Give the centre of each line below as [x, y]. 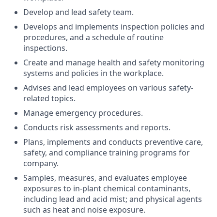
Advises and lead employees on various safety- [108, 88]
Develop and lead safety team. [78, 12]
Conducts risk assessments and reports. [97, 127]
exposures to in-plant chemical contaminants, [107, 188]
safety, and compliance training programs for [107, 153]
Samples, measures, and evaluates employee [105, 178]
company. [41, 163]
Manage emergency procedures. [83, 113]
